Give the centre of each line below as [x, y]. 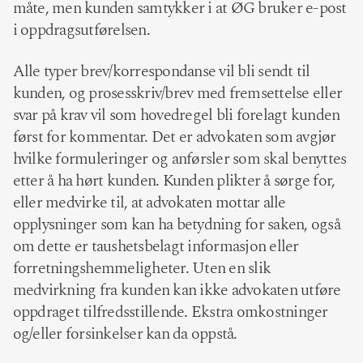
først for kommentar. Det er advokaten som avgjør [174, 137]
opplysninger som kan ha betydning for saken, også [176, 224]
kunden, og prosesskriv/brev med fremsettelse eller [177, 93]
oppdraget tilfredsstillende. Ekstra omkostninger [170, 312]
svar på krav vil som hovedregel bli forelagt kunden [176, 115]
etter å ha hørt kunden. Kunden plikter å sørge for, [174, 180]
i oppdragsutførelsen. [85, 30]
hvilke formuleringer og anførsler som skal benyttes [179, 158]
